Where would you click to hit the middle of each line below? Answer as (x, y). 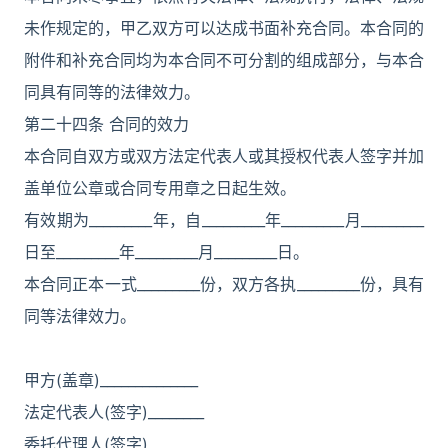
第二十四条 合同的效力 (106, 124)
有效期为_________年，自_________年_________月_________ (224, 220)
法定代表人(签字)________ (114, 412)
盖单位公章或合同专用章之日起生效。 (160, 188)
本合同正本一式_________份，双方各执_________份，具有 (224, 284)
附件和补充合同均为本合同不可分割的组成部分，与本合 (224, 60)
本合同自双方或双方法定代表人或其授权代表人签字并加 (224, 156)
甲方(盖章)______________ (111, 380)
